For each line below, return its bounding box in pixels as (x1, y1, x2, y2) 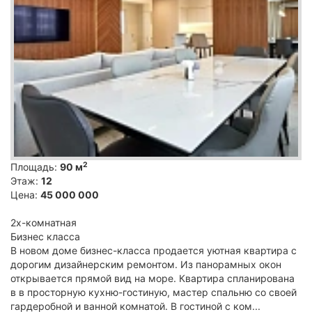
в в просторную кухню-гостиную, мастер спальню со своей (10, 286, 297, 298)
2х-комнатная (10, 216, 77, 228)
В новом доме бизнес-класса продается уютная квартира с (10, 244, 297, 256)
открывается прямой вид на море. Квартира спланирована (10, 272, 295, 284)
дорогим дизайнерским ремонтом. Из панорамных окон (10, 258, 281, 270)
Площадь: (10, 160, 60, 173)
